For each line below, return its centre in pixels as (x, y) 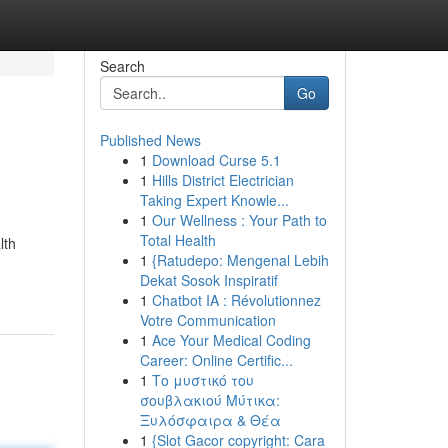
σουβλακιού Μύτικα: (209, 400)
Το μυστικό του (202, 380)
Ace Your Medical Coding (231, 340)
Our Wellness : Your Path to (239, 220)
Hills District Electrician (222, 180)
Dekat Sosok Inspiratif (208, 280)
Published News (150, 140)
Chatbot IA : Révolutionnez (236, 300)
